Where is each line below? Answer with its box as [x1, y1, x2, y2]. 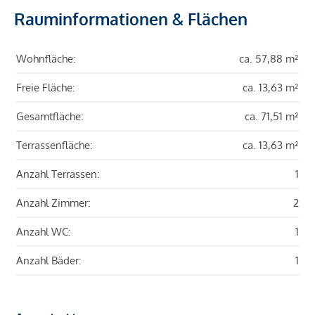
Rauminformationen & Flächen [14, 8, 247, 30]
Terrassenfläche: [16, 139, 93, 153]
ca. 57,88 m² [239, 52, 299, 66]
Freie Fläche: [16, 81, 75, 95]
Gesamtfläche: [16, 110, 84, 124]
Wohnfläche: [16, 52, 76, 66]
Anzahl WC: [16, 225, 71, 239]
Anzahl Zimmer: [16, 196, 91, 210]
